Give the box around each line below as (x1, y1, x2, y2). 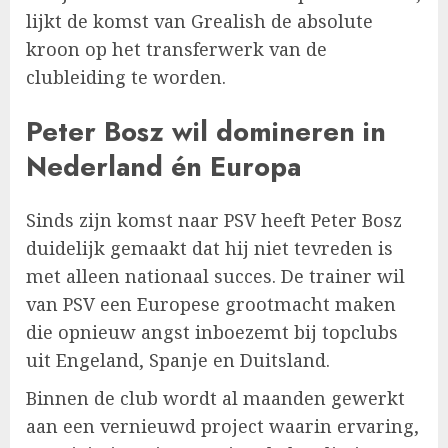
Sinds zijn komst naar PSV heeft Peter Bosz (26, 208, 402, 233)
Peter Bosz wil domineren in (26, 111, 386, 151)
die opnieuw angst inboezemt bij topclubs (26, 320, 398, 345)
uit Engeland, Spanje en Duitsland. (26, 348, 330, 373)
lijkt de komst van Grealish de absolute (26, 9, 373, 34)
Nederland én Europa (26, 146, 301, 186)
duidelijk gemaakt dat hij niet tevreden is (26, 236, 393, 261)
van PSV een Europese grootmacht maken (26, 292, 396, 317)
